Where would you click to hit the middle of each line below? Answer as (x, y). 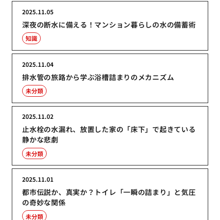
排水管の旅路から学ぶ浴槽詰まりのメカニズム (98, 77)
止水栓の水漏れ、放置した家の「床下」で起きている (109, 129)
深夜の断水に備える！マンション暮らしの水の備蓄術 (109, 24)
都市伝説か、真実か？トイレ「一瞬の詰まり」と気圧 (109, 192)
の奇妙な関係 (44, 202)
